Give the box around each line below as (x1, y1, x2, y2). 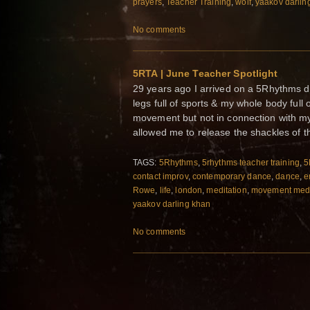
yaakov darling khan (133, 199, 211, 209)
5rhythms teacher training (201, 157, 300, 167)
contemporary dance (192, 171, 272, 181)
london (175, 185, 203, 195)
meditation (206, 185, 247, 195)
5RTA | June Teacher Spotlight (133, 68, 278, 80)
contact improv (133, 171, 188, 181)
